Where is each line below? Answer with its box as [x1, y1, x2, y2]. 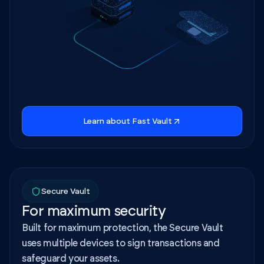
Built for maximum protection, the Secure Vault [22, 223, 223, 233]
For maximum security [22, 204, 166, 219]
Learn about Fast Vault [82, 117, 172, 126]
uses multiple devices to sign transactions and [22, 239, 220, 249]
